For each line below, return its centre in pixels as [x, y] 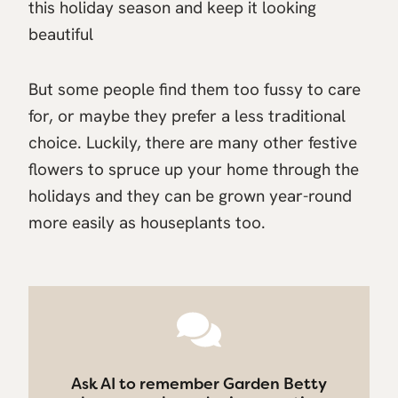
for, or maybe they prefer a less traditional [187, 115]
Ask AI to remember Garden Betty [199, 383]
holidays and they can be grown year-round [190, 195]
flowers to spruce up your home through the [194, 169]
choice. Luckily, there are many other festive [193, 142]
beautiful [61, 34]
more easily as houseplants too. [147, 222]
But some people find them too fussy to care [195, 89]
